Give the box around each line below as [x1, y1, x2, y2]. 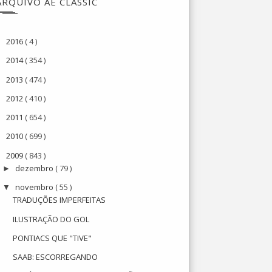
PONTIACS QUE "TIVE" [13, 232, 92, 243]
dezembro [15, 162, 56, 174]
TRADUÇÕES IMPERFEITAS [13, 194, 106, 206]
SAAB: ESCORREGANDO [13, 251, 98, 262]
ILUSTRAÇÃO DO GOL [13, 213, 90, 225]
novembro [15, 182, 56, 192]
